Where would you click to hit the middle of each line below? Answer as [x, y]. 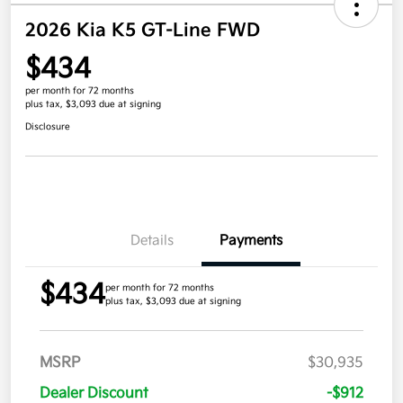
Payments [251, 241]
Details [152, 241]
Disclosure [48, 127]
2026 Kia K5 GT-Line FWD [143, 31]
